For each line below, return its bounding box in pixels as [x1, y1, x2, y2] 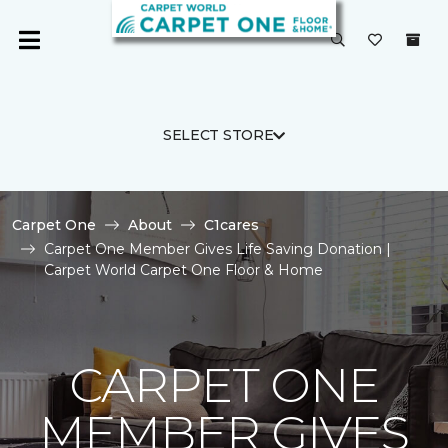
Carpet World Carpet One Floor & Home [44, 261, 323, 279]
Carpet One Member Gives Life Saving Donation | [44, 240, 391, 258]
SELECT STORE [162, 126, 274, 144]
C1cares [204, 216, 259, 234]
